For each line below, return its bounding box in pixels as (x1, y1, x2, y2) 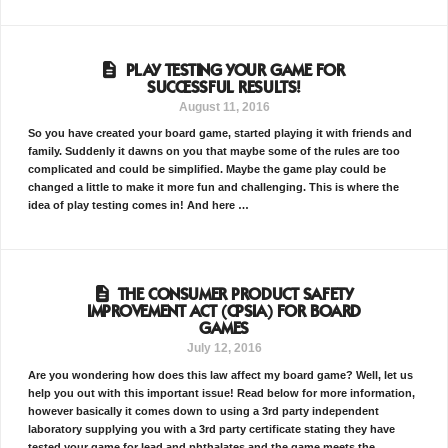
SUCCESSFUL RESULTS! (147, 79, 301, 97)
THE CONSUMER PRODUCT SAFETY (117, 287, 353, 305)
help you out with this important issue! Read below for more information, (27, 387, 415, 400)
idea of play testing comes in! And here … (27, 199, 249, 212)
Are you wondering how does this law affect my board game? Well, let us (27, 369, 413, 382)
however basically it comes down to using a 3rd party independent (27, 405, 379, 418)
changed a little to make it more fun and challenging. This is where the (27, 181, 399, 194)
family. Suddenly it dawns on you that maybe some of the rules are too (27, 145, 400, 158)
